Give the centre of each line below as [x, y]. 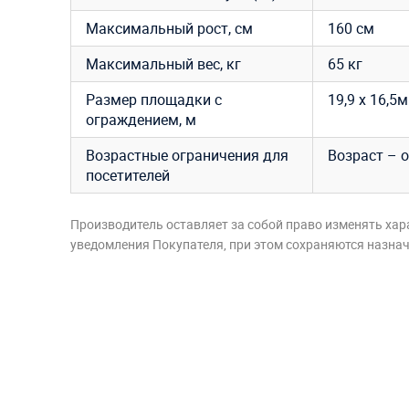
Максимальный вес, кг [163, 63]
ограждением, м [141, 119]
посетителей [128, 175]
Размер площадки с [154, 99]
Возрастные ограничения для [187, 155]
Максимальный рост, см [169, 28]
